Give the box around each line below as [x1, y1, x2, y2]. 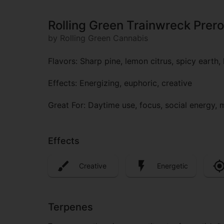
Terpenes [48, 200, 93, 213]
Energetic [157, 161, 188, 170]
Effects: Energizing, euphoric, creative [48, 78, 192, 88]
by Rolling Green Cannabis [48, 33, 148, 43]
